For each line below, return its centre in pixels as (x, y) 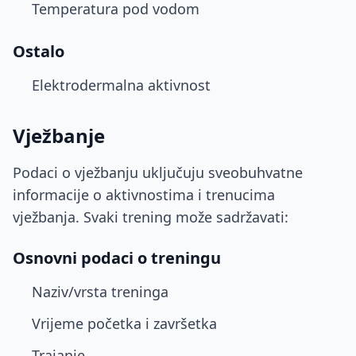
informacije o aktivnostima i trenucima (144, 195)
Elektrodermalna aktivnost (121, 85)
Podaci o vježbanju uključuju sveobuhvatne (158, 172)
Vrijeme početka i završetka (124, 323)
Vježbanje (59, 135)
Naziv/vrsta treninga (100, 292)
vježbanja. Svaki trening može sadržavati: (151, 217)
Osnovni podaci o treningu (117, 258)
